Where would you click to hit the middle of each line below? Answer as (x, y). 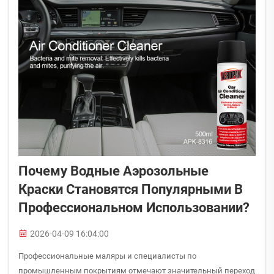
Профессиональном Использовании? (134, 208)
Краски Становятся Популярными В (131, 189)
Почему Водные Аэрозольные (113, 171)
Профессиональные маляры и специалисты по (107, 256)
